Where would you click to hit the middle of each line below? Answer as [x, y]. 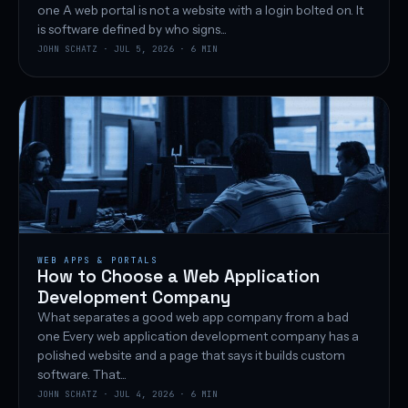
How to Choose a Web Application [178, 277]
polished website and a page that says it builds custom [191, 356]
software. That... [82, 375]
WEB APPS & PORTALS [97, 260]
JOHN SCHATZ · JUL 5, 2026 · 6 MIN [127, 49]
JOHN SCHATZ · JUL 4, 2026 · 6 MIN [127, 394]
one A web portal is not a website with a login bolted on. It [200, 10]
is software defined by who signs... [132, 30]
